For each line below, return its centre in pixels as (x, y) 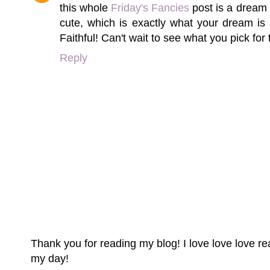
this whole (86, 8)
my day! (50, 258)
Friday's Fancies (150, 8)
